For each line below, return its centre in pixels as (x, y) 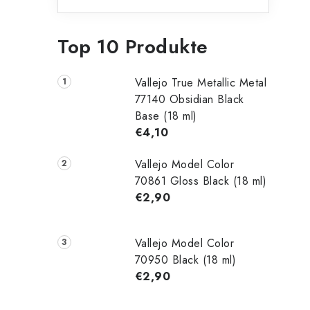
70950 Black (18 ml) (185, 259)
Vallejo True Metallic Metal (201, 83)
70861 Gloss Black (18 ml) (201, 181)
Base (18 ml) (166, 116)
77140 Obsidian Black (189, 99)
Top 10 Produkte (133, 47)
